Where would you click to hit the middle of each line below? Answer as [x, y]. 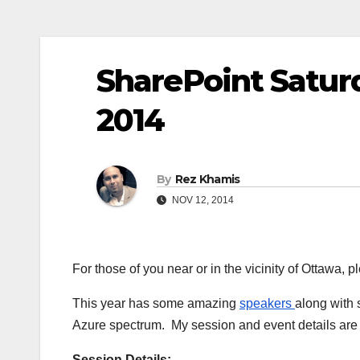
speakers [267, 304]
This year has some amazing [156, 304]
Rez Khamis [207, 179]
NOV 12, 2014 [202, 200]
